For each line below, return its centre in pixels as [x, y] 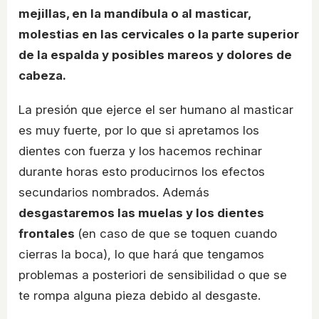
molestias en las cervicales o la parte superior [159, 35]
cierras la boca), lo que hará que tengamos [141, 255]
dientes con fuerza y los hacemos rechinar [140, 151]
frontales [48, 234]
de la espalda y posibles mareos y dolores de [155, 55]
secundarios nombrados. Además [114, 193]
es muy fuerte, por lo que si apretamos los [139, 131]
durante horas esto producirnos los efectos [142, 172]
